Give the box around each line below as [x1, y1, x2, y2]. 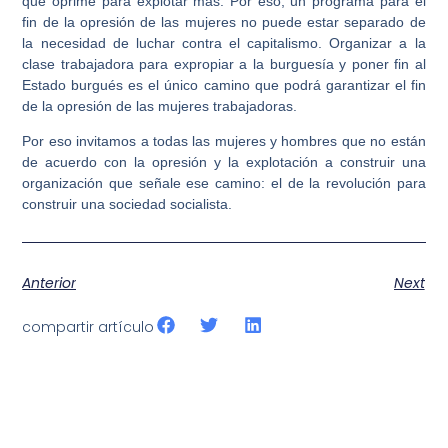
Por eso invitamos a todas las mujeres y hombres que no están [22, 133, 426, 150]
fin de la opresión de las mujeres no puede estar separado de [22, 13, 426, 30]
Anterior [22, 272, 77, 293]
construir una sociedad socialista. [22, 196, 233, 213]
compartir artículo [22, 316, 155, 337]
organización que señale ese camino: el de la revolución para [22, 175, 426, 192]
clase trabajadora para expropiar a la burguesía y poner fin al [22, 55, 426, 72]
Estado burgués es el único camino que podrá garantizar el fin [22, 76, 426, 93]
